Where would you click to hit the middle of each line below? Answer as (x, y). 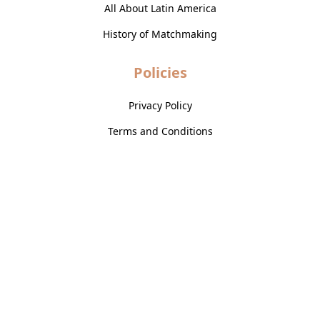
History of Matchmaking (160, 34)
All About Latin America (160, 9)
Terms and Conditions (160, 131)
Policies (160, 73)
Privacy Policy (160, 106)
